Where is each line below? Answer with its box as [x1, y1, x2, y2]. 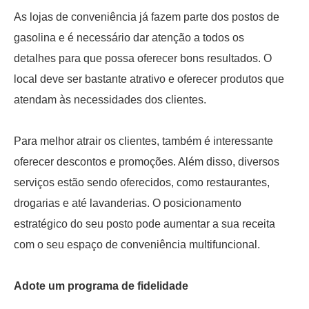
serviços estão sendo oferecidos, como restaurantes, [14, 177, 270, 189]
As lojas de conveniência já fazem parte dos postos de [14, 11, 279, 23]
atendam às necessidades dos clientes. [14, 94, 206, 106]
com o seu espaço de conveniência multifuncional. [14, 239, 260, 251]
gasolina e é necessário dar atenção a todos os [14, 32, 244, 44]
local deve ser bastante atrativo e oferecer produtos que [14, 73, 284, 86]
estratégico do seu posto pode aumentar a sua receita [14, 218, 275, 230]
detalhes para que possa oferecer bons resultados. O [14, 52, 272, 65]
